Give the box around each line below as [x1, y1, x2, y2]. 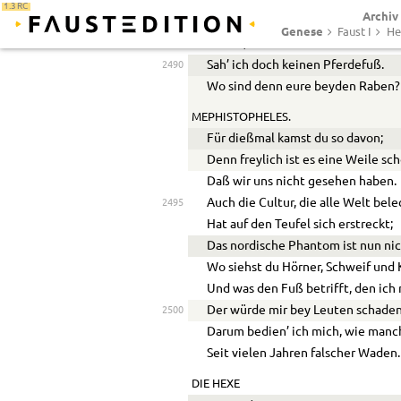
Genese [281, 25, 324, 38]
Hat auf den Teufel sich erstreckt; [207, 218, 394, 231]
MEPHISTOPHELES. [191, 111, 291, 123]
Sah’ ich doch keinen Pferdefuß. [207, 58, 385, 72]
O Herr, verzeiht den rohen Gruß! [207, 37, 391, 50]
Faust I [337, 27, 372, 38]
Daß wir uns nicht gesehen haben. [207, 175, 397, 188]
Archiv [363, 10, 399, 22]
